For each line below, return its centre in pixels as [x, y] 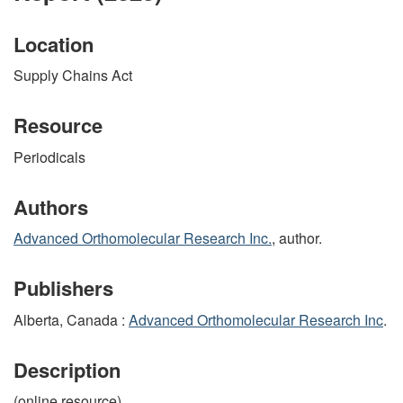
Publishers [63, 288]
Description [67, 369]
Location [54, 44]
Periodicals [49, 157]
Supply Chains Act [73, 75]
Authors [51, 206]
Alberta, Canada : [71, 319]
